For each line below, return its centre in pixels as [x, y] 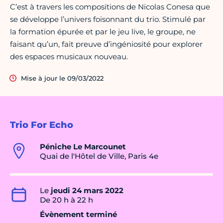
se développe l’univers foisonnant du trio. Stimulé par [108, 19]
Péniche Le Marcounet [83, 147]
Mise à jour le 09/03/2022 [62, 78]
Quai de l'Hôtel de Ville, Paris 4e [99, 156]
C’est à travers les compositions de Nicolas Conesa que [110, 7]
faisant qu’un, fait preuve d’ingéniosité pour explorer [106, 44]
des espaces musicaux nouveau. [69, 57]
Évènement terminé [78, 215]
